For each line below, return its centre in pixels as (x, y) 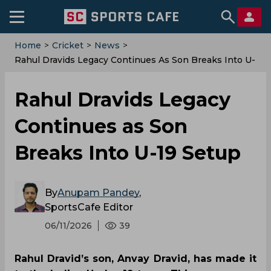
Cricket (68, 45)
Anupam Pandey (98, 193)
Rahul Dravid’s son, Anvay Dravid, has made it (135, 259)
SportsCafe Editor (89, 207)
